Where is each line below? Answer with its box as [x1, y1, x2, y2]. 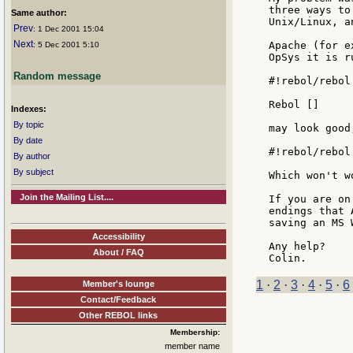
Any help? [269, 240, 325, 253]
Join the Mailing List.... [20, 192, 114, 202]
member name [165, 340, 220, 351]
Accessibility [92, 231, 145, 241]
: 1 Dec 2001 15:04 [33, 24, 104, 33]
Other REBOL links [79, 310, 158, 320]
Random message [13, 70, 101, 82]
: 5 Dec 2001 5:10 [33, 40, 99, 49]
